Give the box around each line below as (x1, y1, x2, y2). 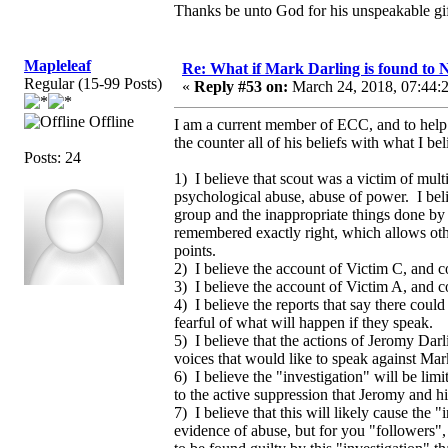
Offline (85, 112, 134, 130)
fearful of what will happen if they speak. (174, 313, 433, 331)
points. (174, 241, 216, 259)
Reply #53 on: (194, 77, 288, 95)
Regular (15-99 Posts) (24, 74, 162, 92)
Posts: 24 (24, 148, 81, 166)
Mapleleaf (24, 56, 91, 74)
